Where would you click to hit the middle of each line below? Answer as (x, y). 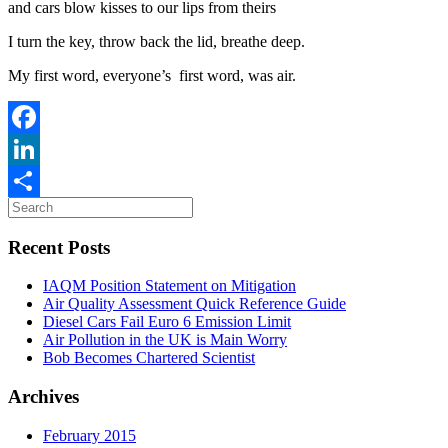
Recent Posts (59, 247)
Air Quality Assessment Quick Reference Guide (194, 304)
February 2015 (89, 435)
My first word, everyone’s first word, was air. (152, 75)
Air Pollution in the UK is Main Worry (165, 340)
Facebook (39, 148)
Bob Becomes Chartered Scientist (149, 358)
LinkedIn (37, 180)
